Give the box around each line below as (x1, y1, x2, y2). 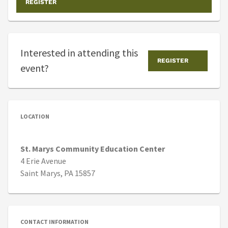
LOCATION (20, 112, 49, 121)
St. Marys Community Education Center (20, 144, 165, 154)
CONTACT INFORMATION (20, 218, 89, 226)
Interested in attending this (20, 46, 138, 60)
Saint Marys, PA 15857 (20, 168, 95, 179)
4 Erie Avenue (20, 156, 66, 166)
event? (20, 62, 49, 75)
